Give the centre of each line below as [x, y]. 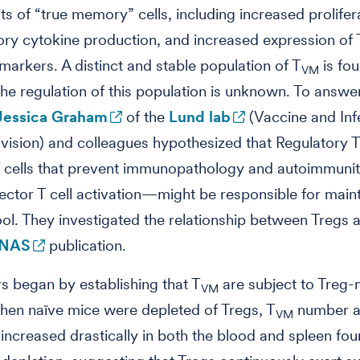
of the [145, 117]
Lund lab [200, 117]
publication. [86, 245]
